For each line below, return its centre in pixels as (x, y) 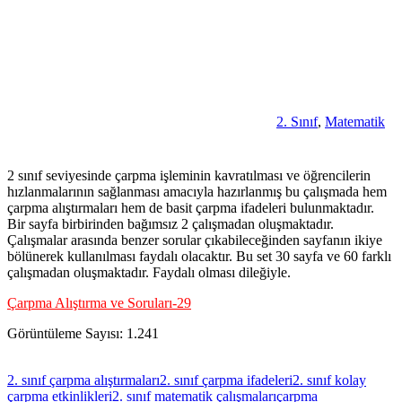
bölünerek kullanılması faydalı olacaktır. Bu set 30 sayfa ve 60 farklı (199, 257)
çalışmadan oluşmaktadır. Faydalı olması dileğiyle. (149, 273)
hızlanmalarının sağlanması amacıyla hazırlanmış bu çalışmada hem (197, 192)
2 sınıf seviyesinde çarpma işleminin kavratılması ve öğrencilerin (189, 176)
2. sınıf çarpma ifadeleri (226, 380)
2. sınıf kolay (329, 380)
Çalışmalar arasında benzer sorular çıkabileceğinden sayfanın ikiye (195, 240)
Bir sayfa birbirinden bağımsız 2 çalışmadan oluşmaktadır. (170, 224)
